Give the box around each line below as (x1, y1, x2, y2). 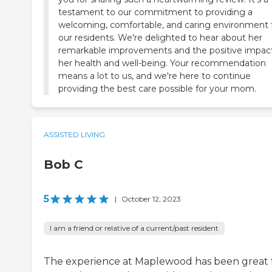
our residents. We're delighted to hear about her (58, 32, 262, 44)
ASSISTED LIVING (44, 130, 105, 140)
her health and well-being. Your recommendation (58, 58, 266, 69)
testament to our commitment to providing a (58, 7, 253, 18)
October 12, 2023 (121, 194, 181, 204)
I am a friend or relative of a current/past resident (50, 223, 219, 233)
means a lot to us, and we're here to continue (58, 70, 251, 82)
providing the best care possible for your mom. (58, 83, 256, 95)
